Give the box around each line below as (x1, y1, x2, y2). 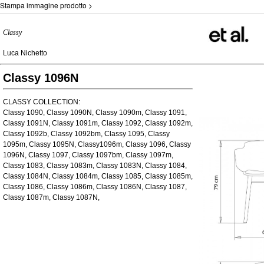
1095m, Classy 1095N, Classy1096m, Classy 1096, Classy (3, 140, 191, 148)
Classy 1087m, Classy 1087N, (3, 193, 100, 202)
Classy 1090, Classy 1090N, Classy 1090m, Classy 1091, (3, 108, 187, 117)
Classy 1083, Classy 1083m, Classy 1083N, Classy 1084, (3, 161, 187, 170)
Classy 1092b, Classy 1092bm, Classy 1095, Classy (3, 130, 170, 138)
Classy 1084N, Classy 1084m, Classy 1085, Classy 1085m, (3, 172, 193, 180)
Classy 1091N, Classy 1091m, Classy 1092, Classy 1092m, (3, 119, 193, 127)
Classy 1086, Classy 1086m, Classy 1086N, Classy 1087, (3, 183, 187, 191)
